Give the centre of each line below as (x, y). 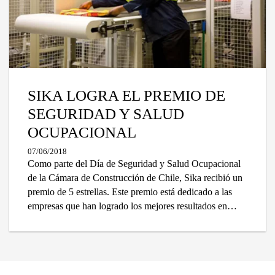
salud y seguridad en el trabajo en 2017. (105, 220)
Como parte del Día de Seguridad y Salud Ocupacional (134, 163)
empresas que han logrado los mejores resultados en (128, 206)
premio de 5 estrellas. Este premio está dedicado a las (130, 192)
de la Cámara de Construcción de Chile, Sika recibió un (135, 177)
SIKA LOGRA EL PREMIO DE (127, 95)
